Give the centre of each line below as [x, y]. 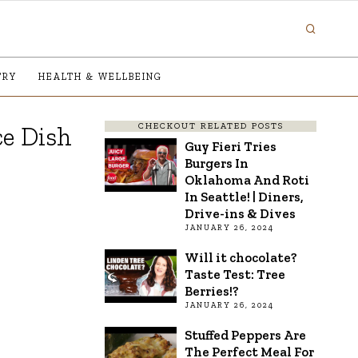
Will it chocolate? [241, 257]
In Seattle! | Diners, [244, 196]
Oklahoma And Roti [247, 179]
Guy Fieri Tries [231, 146]
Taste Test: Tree [235, 274]
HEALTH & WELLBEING [100, 76]
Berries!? [212, 290]
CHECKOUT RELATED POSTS [211, 125]
